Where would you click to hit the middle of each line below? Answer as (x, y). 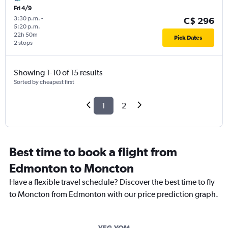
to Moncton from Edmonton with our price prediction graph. (114, 194)
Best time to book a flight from (93, 152)
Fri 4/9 (23, 8)
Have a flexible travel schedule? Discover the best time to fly (112, 182)
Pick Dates (188, 38)
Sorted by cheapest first (44, 82)
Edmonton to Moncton (72, 168)
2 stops (23, 43)
